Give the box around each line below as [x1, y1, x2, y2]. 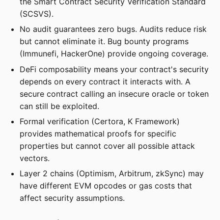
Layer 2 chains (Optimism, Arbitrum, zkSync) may [20, 168, 204, 179]
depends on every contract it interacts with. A [20, 76, 191, 86]
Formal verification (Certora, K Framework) [20, 116, 180, 127]
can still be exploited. [20, 101, 99, 111]
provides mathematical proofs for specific [20, 129, 176, 139]
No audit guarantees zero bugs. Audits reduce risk [20, 24, 207, 34]
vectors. [20, 153, 50, 164]
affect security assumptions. [20, 193, 125, 203]
